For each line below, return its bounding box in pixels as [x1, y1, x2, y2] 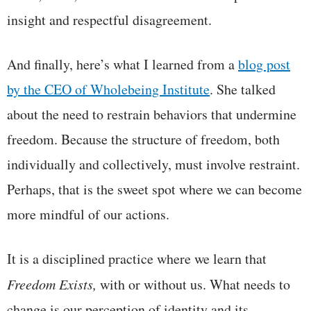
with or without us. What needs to [100, 274, 290, 294]
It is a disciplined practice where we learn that [7, 249, 267, 268]
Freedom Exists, [7, 274, 100, 293]
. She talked [210, 79, 276, 99]
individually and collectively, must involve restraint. [7, 154, 300, 174]
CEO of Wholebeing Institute [44, 79, 210, 99]
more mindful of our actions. [7, 204, 169, 224]
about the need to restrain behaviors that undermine [7, 104, 296, 124]
